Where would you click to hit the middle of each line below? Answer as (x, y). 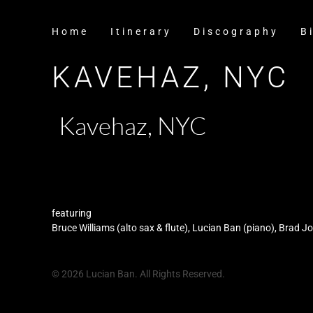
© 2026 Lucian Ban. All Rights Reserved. (139, 274)
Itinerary (141, 31)
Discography (236, 31)
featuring (72, 213)
